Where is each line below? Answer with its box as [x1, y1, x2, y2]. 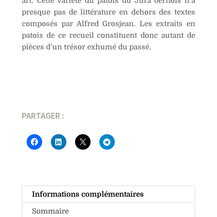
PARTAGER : [21, 110, 64, 122]
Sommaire [31, 207, 69, 216]
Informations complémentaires [31, 190, 144, 199]
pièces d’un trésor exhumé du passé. [21, 43, 151, 52]
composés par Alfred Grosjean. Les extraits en [21, 19, 196, 29]
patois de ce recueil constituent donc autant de [21, 31, 196, 40]
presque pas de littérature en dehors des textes [21, 8, 196, 17]
